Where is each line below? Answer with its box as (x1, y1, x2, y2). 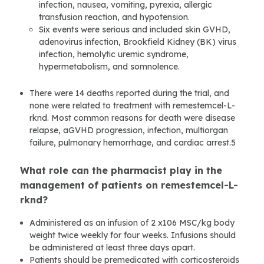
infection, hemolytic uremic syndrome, (39, 49, 189, 60)
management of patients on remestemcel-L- (20, 179, 238, 192)
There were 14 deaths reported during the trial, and (29, 88, 229, 99)
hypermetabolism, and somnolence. (39, 61, 180, 72)
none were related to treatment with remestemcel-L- (29, 100, 235, 111)
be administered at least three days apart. (29, 242, 195, 253)
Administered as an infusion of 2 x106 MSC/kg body (29, 217, 235, 229)
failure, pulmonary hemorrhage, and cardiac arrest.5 (29, 137, 236, 148)
